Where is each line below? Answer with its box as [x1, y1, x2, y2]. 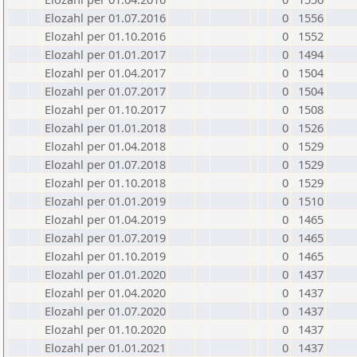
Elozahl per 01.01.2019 [45, 193, 166, 209]
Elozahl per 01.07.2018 [45, 156, 166, 172]
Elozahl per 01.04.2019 [45, 211, 166, 227]
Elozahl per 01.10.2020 [45, 321, 166, 337]
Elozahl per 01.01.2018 [45, 120, 166, 135]
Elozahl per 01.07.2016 [45, 10, 166, 25]
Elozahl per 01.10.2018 [45, 175, 166, 190]
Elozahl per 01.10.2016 [45, 28, 166, 44]
